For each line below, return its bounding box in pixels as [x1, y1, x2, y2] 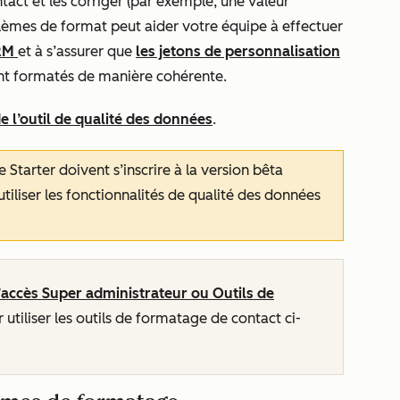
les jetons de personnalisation [136, 43, 340, 60]
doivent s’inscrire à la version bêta [55, 162, 283, 179]
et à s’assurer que [18, 43, 136, 60]
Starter [10, 162, 55, 179]
